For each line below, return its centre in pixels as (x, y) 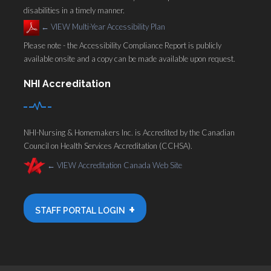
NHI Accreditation (67, 83)
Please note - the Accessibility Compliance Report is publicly (122, 45)
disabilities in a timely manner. (74, 10)
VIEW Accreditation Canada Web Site (119, 165)
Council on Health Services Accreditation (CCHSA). (108, 145)
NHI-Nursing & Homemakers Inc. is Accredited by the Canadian (129, 132)
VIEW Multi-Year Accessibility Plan (107, 27)
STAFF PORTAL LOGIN (80, 210)
